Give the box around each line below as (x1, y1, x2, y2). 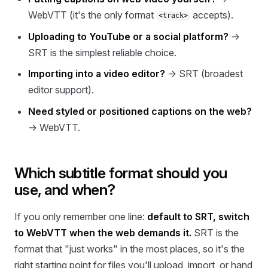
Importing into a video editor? (28, 68, 166, 80)
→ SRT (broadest (165, 68, 243, 80)
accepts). (190, 8, 234, 21)
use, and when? (14, 181, 115, 199)
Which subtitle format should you (14, 164, 227, 182)
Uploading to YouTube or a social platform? (28, 30, 229, 42)
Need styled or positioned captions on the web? (28, 105, 252, 118)
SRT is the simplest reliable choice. (28, 46, 177, 59)
